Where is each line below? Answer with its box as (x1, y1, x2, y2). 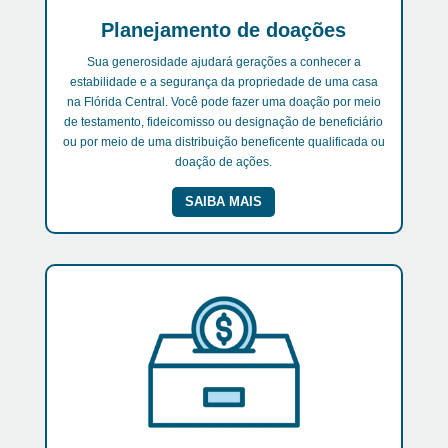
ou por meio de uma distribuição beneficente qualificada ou (62, 135, 385, 150)
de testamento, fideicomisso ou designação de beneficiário (64, 115, 384, 130)
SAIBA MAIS (185, 194, 263, 210)
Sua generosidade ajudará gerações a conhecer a (86, 55, 361, 70)
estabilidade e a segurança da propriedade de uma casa (69, 75, 378, 90)
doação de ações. (175, 155, 273, 170)
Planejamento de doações (101, 19, 347, 42)
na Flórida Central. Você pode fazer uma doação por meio (66, 95, 381, 110)
